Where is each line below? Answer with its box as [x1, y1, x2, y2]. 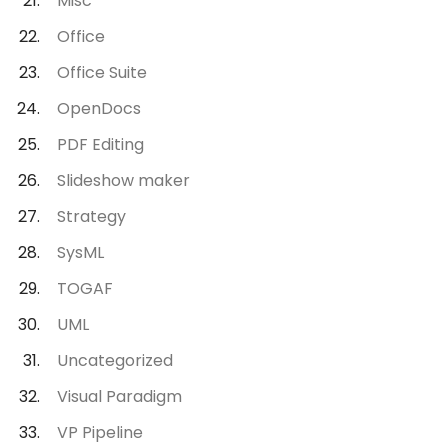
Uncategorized [57, 349, 174, 372]
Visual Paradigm [57, 385, 183, 408]
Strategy [57, 205, 127, 228]
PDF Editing [57, 133, 145, 156]
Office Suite [57, 61, 148, 84]
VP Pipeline [57, 421, 144, 444]
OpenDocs [57, 97, 142, 120]
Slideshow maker [57, 169, 191, 192]
